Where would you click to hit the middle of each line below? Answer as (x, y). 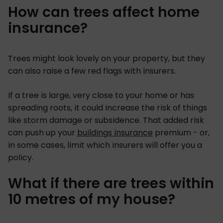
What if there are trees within (111, 183)
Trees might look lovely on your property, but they (107, 58)
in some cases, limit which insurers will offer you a (105, 145)
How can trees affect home (104, 12)
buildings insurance (115, 132)
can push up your (43, 132)
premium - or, (181, 132)
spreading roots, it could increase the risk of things (108, 108)
